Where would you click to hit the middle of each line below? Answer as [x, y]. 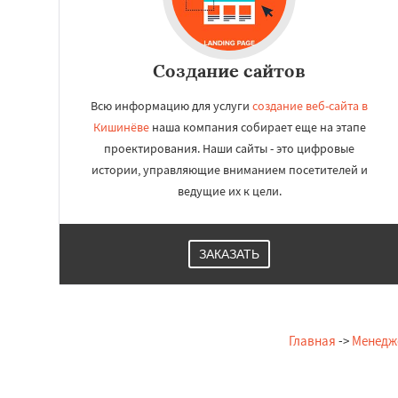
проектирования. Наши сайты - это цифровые [229, 148]
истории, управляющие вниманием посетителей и [229, 170]
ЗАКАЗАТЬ [229, 254]
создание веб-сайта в [310, 106]
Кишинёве [121, 127]
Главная [312, 341]
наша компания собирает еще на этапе [257, 127]
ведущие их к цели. [229, 191]
